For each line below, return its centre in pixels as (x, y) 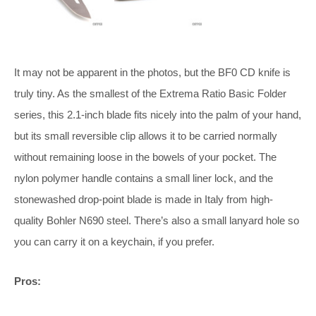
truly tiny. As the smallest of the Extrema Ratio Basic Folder (150, 93)
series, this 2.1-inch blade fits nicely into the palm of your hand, (158, 114)
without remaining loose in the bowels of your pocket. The (145, 157)
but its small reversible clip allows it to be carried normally (146, 135)
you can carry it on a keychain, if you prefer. (114, 241)
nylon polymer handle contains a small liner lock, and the (144, 178)
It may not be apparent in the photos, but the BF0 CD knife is (152, 72)
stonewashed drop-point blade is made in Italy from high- (144, 199)
